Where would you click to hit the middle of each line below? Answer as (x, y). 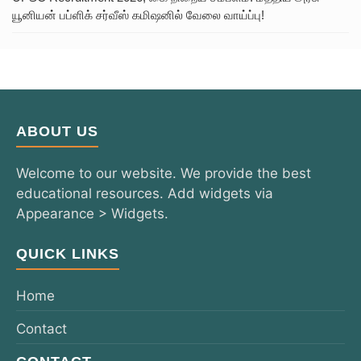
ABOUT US (57, 131)
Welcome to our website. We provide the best (164, 173)
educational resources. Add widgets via (145, 193)
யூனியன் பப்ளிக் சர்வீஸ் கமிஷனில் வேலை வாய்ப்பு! (138, 15)
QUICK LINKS (68, 254)
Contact (41, 329)
